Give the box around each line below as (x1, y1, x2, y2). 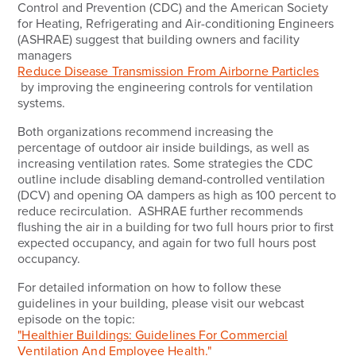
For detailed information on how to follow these (17, 278, 282, 297)
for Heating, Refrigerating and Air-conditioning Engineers (17, 14, 335, 33)
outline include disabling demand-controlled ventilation (17, 170, 326, 189)
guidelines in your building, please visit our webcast (17, 294, 305, 313)
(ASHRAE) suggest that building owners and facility (17, 30, 300, 49)
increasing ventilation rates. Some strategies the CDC (17, 154, 314, 173)
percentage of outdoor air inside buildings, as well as (17, 138, 310, 157)
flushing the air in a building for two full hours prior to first (17, 218, 335, 237)
